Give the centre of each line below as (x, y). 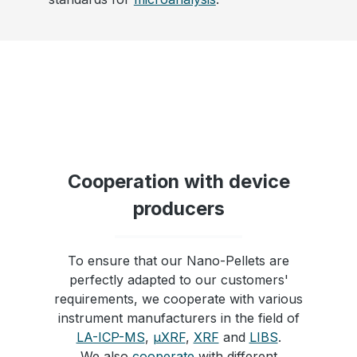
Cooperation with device (178, 182)
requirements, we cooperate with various (178, 299)
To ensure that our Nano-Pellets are (178, 261)
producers (178, 209)
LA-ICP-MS (110, 337)
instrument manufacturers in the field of (178, 318)
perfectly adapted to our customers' (178, 280)
